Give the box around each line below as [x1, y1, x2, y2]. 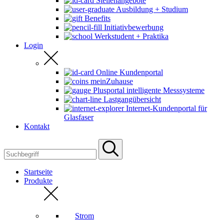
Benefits [84, 14, 110, 22]
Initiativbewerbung [104, 23, 163, 31]
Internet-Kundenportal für [126, 104, 207, 112]
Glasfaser [64, 113, 93, 121]
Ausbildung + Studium [116, 5, 188, 13]
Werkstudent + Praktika [94, 32, 168, 40]
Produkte [24, 176, 52, 185]
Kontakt [24, 122, 49, 130]
